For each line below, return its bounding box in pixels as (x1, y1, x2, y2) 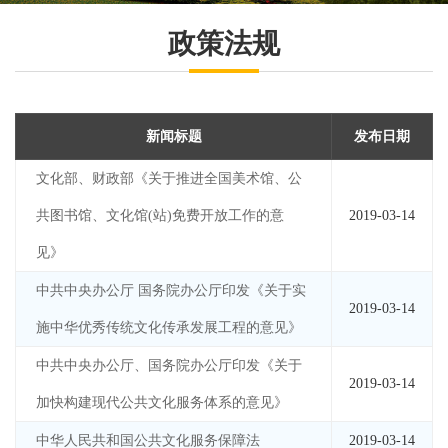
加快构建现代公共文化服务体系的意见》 (36, 395, 288, 410)
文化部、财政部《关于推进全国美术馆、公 (36, 171, 302, 186)
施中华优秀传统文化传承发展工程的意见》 (36, 320, 302, 335)
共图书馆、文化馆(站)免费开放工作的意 (36, 208, 284, 223)
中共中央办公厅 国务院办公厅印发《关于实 (36, 283, 306, 298)
